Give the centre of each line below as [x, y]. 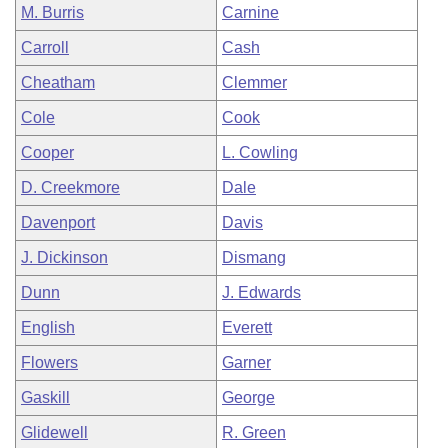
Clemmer [254, 82]
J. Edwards [261, 292]
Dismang [254, 257]
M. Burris [52, 12]
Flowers [49, 362]
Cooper [47, 152]
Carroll [45, 47]
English [48, 327]
